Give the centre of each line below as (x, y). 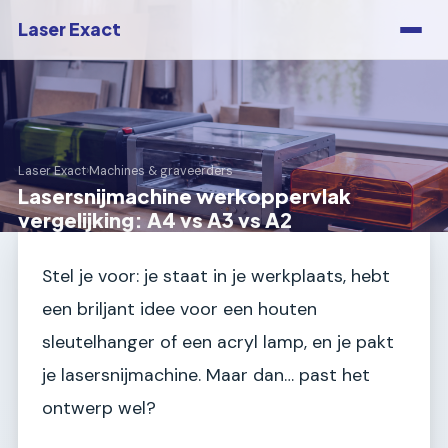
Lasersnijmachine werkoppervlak (184, 195)
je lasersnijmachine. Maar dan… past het (206, 375)
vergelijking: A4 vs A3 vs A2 (155, 219)
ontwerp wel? (99, 408)
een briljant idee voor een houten (179, 309)
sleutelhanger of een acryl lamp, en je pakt (218, 342)
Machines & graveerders (161, 171)
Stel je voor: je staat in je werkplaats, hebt (216, 276)
